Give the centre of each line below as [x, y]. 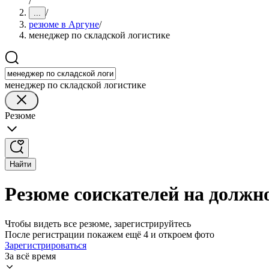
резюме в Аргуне [64, 24]
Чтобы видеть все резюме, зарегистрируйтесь [98, 223]
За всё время [30, 256]
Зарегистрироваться [46, 245]
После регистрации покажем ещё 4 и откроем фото [110, 234]
